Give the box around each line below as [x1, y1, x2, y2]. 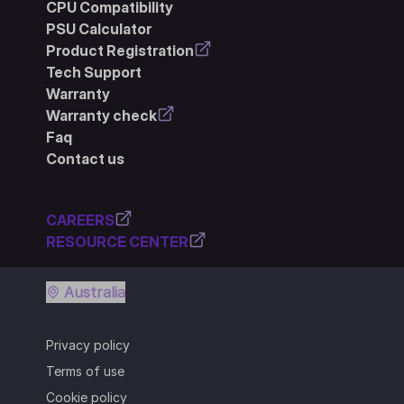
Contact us [45, 149, 124, 168]
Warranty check [45, 106, 157, 124]
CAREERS [45, 210, 115, 229]
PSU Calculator [45, 19, 151, 38]
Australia [63, 282, 125, 301]
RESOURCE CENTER [45, 232, 188, 251]
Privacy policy [45, 336, 130, 353]
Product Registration [45, 41, 194, 60]
